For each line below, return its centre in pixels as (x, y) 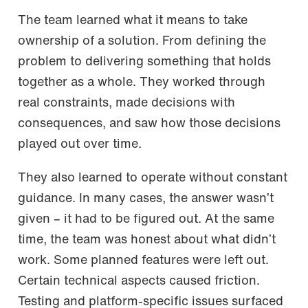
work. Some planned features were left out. (143, 261)
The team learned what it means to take (133, 21)
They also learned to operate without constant (153, 178)
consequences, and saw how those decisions (149, 124)
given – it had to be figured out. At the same (146, 219)
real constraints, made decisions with (126, 104)
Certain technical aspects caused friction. (139, 281)
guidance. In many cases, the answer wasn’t (146, 199)
